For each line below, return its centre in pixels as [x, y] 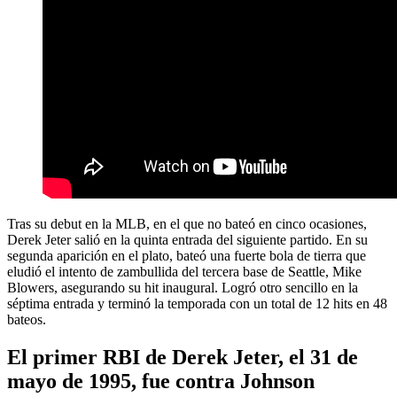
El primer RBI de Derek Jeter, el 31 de [183, 358]
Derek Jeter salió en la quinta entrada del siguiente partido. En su [187, 240]
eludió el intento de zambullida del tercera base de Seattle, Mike [184, 272]
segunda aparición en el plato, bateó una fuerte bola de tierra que [187, 256]
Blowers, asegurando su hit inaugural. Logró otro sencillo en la [183, 288]
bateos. [27, 320]
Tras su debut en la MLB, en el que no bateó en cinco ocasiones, [187, 224]
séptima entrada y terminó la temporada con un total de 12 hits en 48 [197, 304]
